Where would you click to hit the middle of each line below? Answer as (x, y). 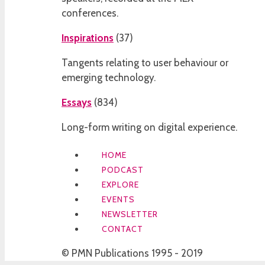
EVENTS (118, 199)
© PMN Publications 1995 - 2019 (132, 253)
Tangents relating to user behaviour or (145, 62)
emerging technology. (109, 77)
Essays (77, 102)
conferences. (90, 13)
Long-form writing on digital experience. (149, 127)
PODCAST (123, 170)
